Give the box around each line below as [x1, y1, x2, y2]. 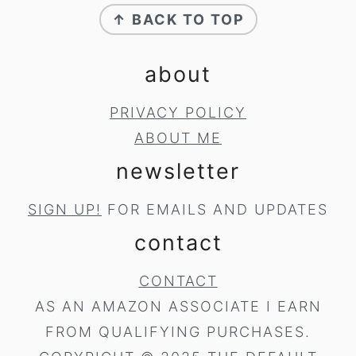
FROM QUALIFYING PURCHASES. [45, 323, 311, 341]
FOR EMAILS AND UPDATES [102, 201, 328, 219]
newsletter [116, 158, 240, 185]
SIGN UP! [28, 201, 102, 219]
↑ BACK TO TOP [111, 11, 245, 29]
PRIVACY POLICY [110, 104, 246, 122]
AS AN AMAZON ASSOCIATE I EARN [34, 298, 322, 315]
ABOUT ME [134, 130, 222, 147]
